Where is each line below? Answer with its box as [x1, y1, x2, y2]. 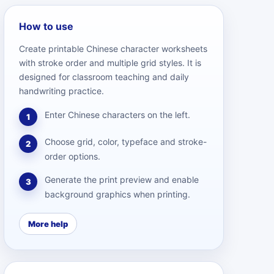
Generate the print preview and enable [45, 174, 199, 185]
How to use [19, 20, 73, 32]
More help [28, 219, 68, 229]
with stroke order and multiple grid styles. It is [19, 57, 201, 68]
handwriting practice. [19, 86, 104, 96]
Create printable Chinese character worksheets [19, 43, 207, 54]
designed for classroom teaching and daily [19, 72, 189, 82]
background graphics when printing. [45, 189, 190, 199]
